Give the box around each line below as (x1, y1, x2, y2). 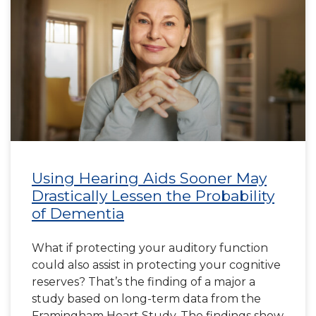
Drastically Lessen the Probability (32, 187, 274, 205)
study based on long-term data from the (32, 292, 261, 305)
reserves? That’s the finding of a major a (32, 275, 255, 288)
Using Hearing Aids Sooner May (32, 169, 267, 187)
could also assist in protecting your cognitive (32, 258, 281, 272)
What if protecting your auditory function (32, 241, 268, 255)
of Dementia (32, 205, 124, 222)
